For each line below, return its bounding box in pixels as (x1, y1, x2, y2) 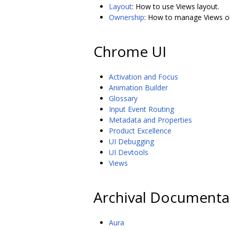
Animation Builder (109, 83, 168, 93)
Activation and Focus (109, 72, 178, 82)
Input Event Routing (109, 104, 174, 114)
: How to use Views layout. (132, 2, 219, 12)
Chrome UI (93, 41, 166, 61)
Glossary (109, 93, 138, 104)
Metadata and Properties (109, 115, 192, 125)
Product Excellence (109, 126, 171, 136)
